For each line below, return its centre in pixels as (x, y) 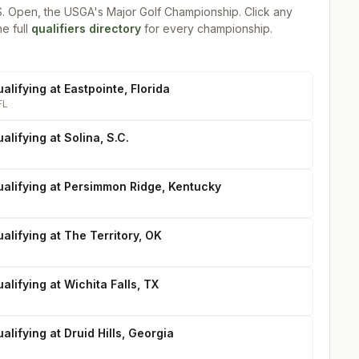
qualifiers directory (86, 28)
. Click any (266, 12)
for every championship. (207, 28)
